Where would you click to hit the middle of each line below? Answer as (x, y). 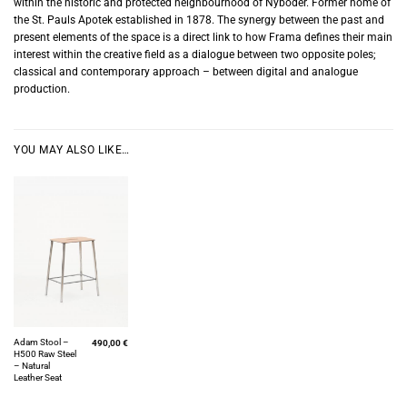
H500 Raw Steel (45, 353)
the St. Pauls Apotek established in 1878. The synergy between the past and (199, 20)
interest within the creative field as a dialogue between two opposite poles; (195, 55)
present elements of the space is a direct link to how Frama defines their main (203, 38)
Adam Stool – (41, 342)
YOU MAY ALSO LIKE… (72, 150)
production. (42, 89)
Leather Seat (37, 377)
